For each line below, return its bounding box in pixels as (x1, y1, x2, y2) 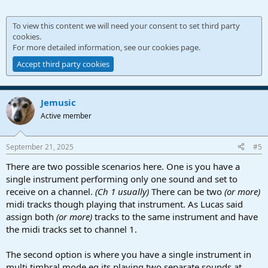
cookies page (152, 42, 199, 53)
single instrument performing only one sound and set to (6, 172, 237, 185)
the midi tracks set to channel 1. (6, 223, 137, 235)
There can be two (149, 185, 224, 197)
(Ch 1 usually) (95, 185, 149, 197)
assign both (6, 210, 56, 223)
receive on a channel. (6, 185, 95, 197)
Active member (41, 111, 92, 121)
